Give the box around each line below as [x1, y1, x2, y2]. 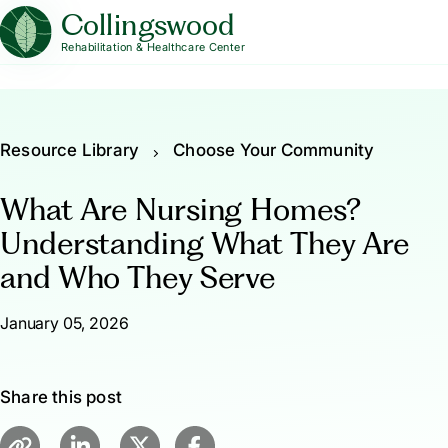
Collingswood [60, 7, 236, 43]
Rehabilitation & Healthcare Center [60, 40, 245, 54]
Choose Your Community [173, 140, 375, 161]
